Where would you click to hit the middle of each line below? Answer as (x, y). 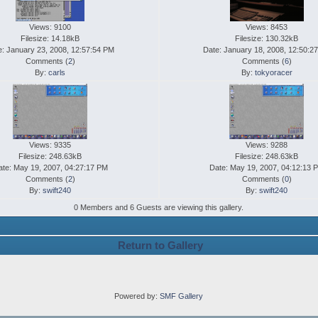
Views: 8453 (267, 27)
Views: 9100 (50, 27)
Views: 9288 (267, 145)
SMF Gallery (182, 296)
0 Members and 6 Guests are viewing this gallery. (159, 208)
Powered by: (137, 296)
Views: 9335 (50, 145)
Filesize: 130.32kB (267, 39)
